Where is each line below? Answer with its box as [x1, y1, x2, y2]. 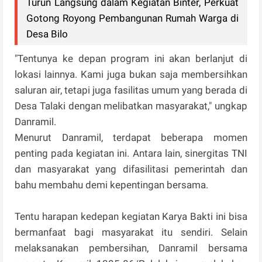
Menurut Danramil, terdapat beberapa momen [15, 132, 247, 144]
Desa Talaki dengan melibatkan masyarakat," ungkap [15, 100, 247, 112]
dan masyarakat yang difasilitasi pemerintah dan [15, 163, 247, 175]
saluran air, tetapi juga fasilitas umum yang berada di [15, 84, 247, 96]
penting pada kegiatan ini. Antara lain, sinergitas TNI [15, 147, 247, 160]
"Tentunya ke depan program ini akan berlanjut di [15, 53, 247, 65]
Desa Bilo [26, 28, 68, 40]
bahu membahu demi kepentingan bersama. [15, 179, 209, 191]
